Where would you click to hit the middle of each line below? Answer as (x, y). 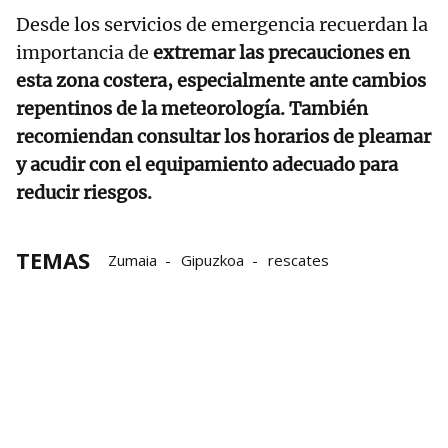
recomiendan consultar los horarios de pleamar (223, 137)
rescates (298, 260)
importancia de (82, 53)
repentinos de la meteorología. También (192, 109)
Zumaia (132, 260)
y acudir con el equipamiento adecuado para (207, 165)
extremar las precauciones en (279, 53)
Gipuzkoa (212, 260)
